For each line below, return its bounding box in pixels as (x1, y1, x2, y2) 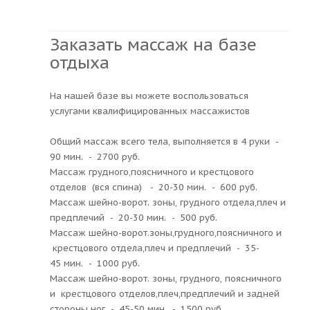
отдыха (50, 51, 109, 73)
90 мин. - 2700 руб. (50, 150, 140, 163)
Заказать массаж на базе (50, 33, 257, 55)
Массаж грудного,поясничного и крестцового (50, 165, 254, 178)
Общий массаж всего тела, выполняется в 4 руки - (50, 135, 281, 147)
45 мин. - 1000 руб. (50, 257, 140, 269)
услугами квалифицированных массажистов (50, 104, 250, 117)
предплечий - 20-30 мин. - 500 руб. (50, 211, 217, 224)
